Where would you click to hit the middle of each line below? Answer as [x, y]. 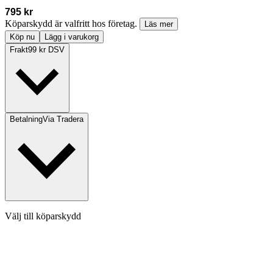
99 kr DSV [46, 50]
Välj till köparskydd [43, 216]
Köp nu [22, 37]
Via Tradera [63, 119]
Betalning [26, 119]
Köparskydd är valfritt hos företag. [72, 24]
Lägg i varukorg [72, 37]
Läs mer [159, 24]
